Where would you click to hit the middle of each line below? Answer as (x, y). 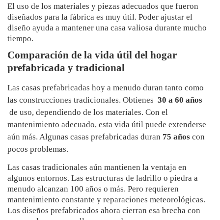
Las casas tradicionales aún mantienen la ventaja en (97, 167)
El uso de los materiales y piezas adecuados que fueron (103, 6)
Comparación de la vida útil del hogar (92, 55)
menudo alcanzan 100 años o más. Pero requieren (93, 189)
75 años (177, 137)
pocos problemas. (38, 149)
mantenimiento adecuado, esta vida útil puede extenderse (107, 125)
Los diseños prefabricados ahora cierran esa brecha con (104, 211)
